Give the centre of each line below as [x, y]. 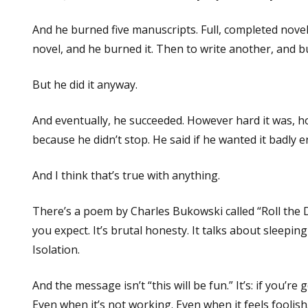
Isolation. [56, 249]
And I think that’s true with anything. [126, 175]
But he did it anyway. [85, 84]
